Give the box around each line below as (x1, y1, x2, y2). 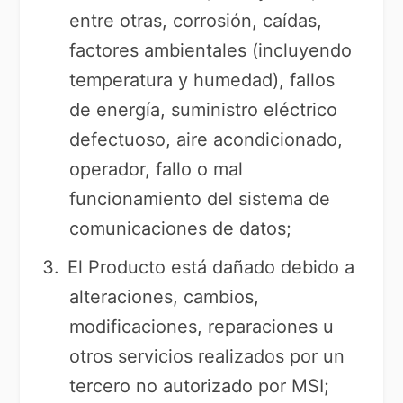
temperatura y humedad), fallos (69, 69, 336, 91)
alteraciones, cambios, (69, 286, 260, 308)
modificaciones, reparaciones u (69, 316, 335, 337)
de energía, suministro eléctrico (69, 99, 338, 121)
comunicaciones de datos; (69, 218, 292, 239)
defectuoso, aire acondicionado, (69, 129, 344, 150)
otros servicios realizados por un (69, 345, 345, 367)
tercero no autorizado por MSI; (69, 375, 330, 397)
